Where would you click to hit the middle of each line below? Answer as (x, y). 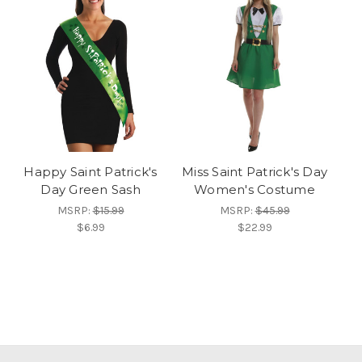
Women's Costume (255, 190)
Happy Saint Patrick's (90, 172)
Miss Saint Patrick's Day (255, 172)
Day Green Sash (90, 190)
